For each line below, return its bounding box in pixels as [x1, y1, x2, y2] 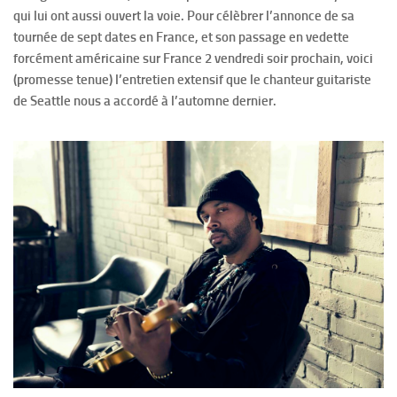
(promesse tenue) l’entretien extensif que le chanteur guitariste [13, 72, 371, 89]
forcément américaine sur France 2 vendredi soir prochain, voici [13, 51, 373, 67]
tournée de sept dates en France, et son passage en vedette [13, 29, 349, 46]
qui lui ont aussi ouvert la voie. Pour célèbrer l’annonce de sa [13, 8, 354, 25]
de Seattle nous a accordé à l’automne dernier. [13, 93, 276, 110]
